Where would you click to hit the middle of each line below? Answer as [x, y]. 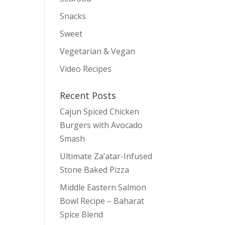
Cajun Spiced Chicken [100, 111]
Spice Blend [82, 214]
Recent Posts [88, 95]
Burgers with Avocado [101, 125]
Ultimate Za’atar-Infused [106, 156]
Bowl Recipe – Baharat [102, 201]
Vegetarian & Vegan [98, 51]
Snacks [73, 16]
